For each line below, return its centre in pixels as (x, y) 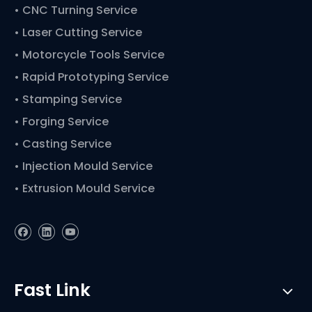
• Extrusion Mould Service (84, 188)
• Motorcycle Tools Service (91, 55)
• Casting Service (63, 144)
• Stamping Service (68, 99)
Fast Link (52, 290)
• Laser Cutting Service (79, 32)
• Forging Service (61, 122)
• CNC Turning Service (77, 10)
